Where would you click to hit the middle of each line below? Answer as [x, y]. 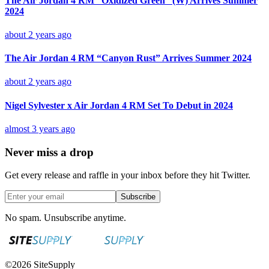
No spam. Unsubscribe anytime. [65, 218]
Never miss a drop [49, 152]
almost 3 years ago [40, 128]
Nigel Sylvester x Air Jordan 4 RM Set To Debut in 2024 [119, 105]
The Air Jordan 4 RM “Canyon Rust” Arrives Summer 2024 [128, 58]
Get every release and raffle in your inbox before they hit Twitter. [128, 175]
